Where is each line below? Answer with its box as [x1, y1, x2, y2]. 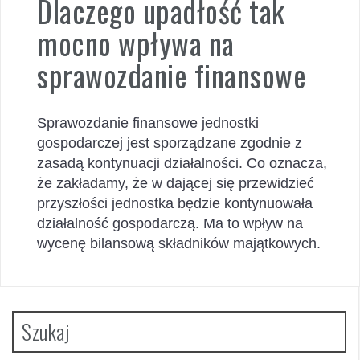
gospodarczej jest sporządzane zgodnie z [37, 134, 302, 151]
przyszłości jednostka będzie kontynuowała [37, 194, 313, 211]
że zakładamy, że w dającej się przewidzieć [37, 174, 314, 191]
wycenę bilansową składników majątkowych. [37, 235, 329, 252]
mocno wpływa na [37, 20, 235, 65]
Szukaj [22, 315, 70, 347]
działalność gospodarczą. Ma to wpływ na [37, 215, 303, 231]
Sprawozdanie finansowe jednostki [37, 114, 259, 131]
